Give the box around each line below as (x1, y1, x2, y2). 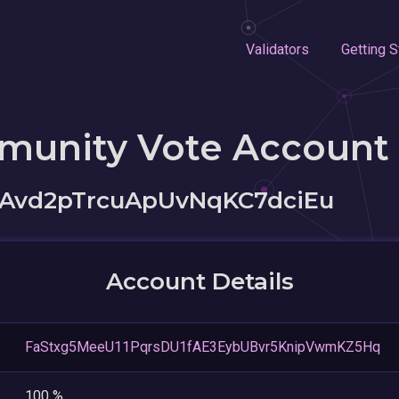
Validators (246, 40, 309, 58)
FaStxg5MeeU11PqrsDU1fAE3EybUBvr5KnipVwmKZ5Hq (25, 338, 380, 355)
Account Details (105, 266, 294, 296)
